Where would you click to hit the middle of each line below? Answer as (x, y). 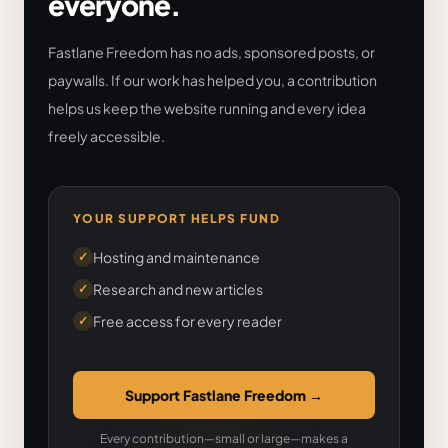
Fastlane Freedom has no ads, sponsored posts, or (211, 51)
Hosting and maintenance (176, 256)
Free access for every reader (187, 320)
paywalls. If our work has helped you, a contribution (212, 79)
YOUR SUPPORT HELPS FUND (177, 218)
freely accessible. (106, 135)
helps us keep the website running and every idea (207, 107)
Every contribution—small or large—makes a (224, 438)
